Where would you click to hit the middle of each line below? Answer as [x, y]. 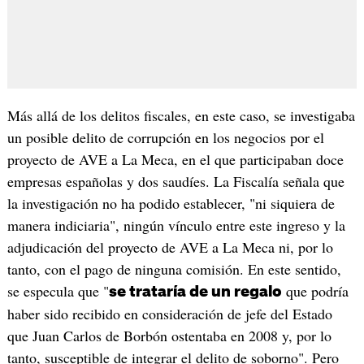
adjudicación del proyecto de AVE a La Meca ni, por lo [170, 247]
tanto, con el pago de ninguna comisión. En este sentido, [174, 269]
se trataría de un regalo [195, 292]
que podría [315, 291]
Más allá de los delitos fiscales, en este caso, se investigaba [181, 116]
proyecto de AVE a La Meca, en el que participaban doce [175, 160]
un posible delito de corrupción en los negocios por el [165, 138]
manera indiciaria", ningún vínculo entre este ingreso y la [176, 225]
